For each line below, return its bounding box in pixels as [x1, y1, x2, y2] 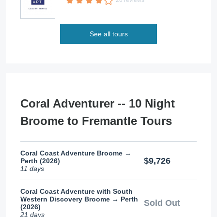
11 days [20, 165, 44, 172]
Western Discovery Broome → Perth [20, 195, 138, 203]
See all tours [89, 30, 128, 38]
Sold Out [143, 198, 180, 208]
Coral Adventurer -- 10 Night [20, 97, 175, 110]
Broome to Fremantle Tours [20, 114, 172, 127]
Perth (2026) [20, 157, 60, 165]
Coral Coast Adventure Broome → [20, 149, 131, 157]
